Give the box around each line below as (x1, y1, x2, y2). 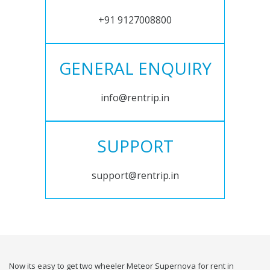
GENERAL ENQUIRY (58, 57, 212, 80)
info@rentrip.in (101, 91, 169, 105)
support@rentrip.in (91, 169, 179, 183)
